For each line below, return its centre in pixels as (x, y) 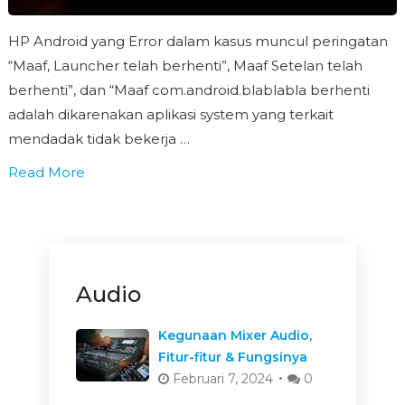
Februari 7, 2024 (221, 379)
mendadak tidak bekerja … (99, 139)
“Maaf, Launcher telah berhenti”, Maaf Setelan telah (185, 66)
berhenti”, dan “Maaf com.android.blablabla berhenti (188, 90)
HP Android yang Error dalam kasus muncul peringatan (198, 42)
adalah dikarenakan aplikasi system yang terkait (170, 115)
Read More (46, 173)
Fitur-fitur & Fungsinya (232, 358)
